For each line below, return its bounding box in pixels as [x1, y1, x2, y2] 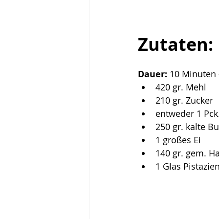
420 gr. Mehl [155, 81, 206, 93]
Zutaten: [138, 32, 213, 57]
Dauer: [138, 68, 170, 81]
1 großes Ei [155, 134, 201, 146]
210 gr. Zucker [155, 94, 213, 107]
